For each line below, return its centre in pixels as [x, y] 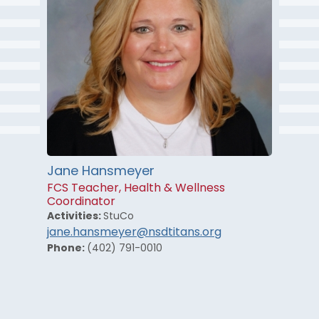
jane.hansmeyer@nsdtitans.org [134, 232]
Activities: [75, 216]
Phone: [67, 249]
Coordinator [81, 202]
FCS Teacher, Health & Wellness [136, 188]
